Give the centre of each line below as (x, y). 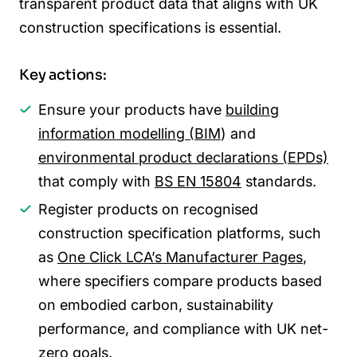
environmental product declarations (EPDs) (183, 158)
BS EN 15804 (198, 182)
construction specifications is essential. (150, 28)
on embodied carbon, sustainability (156, 304)
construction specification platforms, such (180, 233)
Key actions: (63, 75)
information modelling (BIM (129, 134)
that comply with (96, 182)
